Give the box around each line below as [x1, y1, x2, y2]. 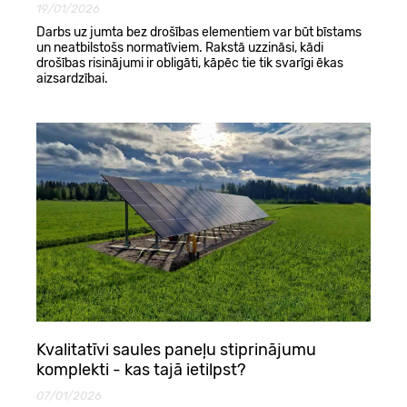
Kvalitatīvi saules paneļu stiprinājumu [36, 339, 316, 360]
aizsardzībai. [36, 71, 108, 87]
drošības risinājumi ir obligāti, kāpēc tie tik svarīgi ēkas [36, 55, 343, 72]
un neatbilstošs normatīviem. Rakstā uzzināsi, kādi [36, 40, 323, 56]
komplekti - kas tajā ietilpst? [36, 359, 246, 380]
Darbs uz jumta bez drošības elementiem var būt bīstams [36, 25, 362, 41]
